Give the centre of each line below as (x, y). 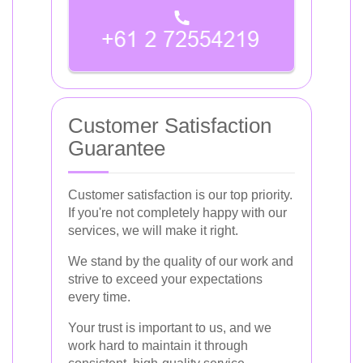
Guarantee (117, 148)
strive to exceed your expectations (165, 279)
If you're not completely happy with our (177, 212)
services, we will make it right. (153, 230)
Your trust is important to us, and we (170, 327)
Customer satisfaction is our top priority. (180, 194)
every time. (99, 297)
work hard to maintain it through (158, 345)
